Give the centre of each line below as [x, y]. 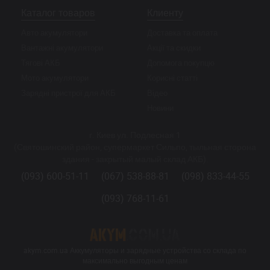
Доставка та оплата [182, 33]
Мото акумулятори [55, 78]
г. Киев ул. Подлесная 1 [135, 135]
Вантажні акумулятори [62, 48]
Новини [160, 108]
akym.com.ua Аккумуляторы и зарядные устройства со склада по [135, 250]
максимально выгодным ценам [135, 261]
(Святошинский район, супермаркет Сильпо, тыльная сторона [135, 147]
